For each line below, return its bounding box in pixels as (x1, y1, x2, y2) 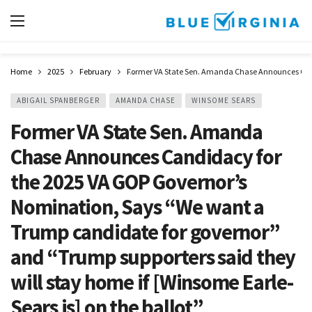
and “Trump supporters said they (10, 244, 296, 270)
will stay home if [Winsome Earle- (10, 269, 293, 295)
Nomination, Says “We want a (10, 194, 264, 220)
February (79, 66, 111, 77)
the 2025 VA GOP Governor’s (10, 169, 247, 195)
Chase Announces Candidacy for (10, 143, 281, 170)
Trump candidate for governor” (10, 219, 280, 245)
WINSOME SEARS (192, 95, 256, 105)
